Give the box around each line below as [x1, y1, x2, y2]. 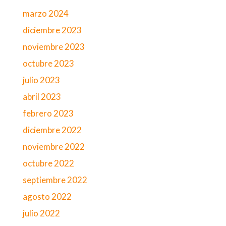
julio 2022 [22, 208, 60, 218]
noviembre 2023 [22, 41, 85, 52]
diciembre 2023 [22, 25, 82, 35]
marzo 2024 [22, 8, 69, 19]
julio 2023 [22, 75, 60, 85]
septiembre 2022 [22, 175, 87, 185]
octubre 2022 [22, 158, 74, 168]
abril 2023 [22, 91, 61, 102]
